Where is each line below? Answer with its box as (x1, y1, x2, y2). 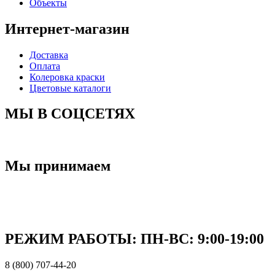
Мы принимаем (5, 158, 110, 174)
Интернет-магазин (5, 20, 130, 37)
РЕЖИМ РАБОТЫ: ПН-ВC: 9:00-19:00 (5, 231, 264, 247)
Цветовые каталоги (29, 82, 111, 93)
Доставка (29, 49, 68, 60)
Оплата (29, 60, 60, 71)
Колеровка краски (29, 71, 105, 82)
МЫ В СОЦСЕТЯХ (5, 106, 135, 122)
